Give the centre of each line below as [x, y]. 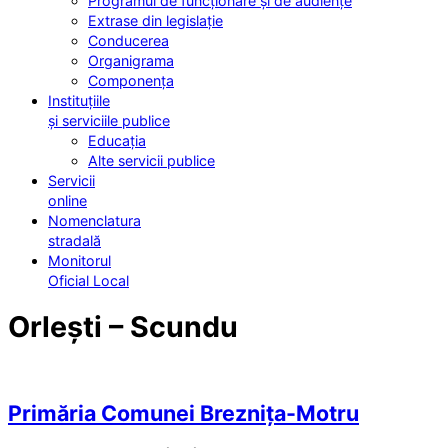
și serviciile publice [109, 121]
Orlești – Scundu [123, 327]
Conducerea [128, 41]
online [67, 201]
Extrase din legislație [155, 21]
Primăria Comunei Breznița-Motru [183, 413]
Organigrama [131, 61]
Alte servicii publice [151, 161]
